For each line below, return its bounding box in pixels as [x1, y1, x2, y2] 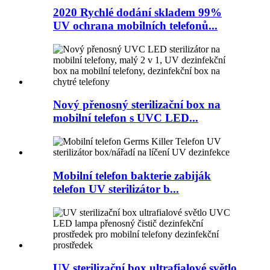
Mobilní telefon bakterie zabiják [53, 169, 211, 182]
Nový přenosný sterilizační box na [53, 98, 221, 111]
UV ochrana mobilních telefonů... [53, 19, 218, 33]
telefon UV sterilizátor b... [53, 182, 179, 195]
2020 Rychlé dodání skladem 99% [53, 6, 222, 19]
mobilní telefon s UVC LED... [53, 111, 198, 125]
